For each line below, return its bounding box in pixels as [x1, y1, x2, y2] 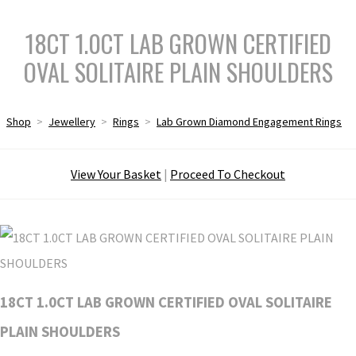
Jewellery [48, 114, 95, 129]
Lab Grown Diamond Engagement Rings [157, 114, 342, 129]
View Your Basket [71, 165, 161, 182]
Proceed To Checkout [170, 165, 285, 182]
